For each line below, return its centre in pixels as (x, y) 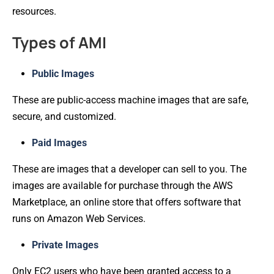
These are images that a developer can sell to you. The (129, 169)
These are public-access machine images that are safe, (130, 100)
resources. (34, 11)
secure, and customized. (64, 116)
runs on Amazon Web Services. (79, 218)
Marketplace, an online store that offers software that (127, 202)
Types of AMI (59, 42)
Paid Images (59, 143)
